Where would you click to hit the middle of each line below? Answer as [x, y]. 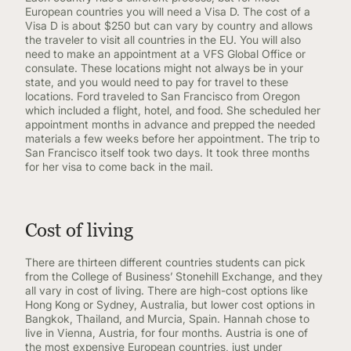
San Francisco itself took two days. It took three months [167, 152]
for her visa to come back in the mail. [122, 166]
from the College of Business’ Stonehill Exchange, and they [174, 276]
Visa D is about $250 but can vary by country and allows [169, 25]
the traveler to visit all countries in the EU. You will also [163, 40]
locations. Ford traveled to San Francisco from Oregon [163, 96]
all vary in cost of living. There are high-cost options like [166, 290]
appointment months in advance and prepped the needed [170, 124]
